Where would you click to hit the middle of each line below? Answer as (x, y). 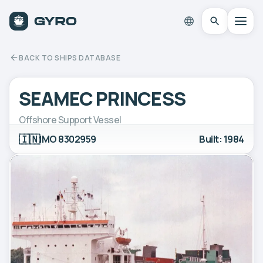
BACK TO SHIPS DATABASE (70, 58)
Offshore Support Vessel (70, 119)
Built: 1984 (222, 139)
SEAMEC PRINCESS (102, 98)
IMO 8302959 (68, 139)
